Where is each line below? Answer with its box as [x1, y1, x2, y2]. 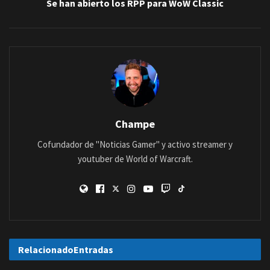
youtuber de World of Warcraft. [77, 153, 193, 165]
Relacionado [18, 243, 74, 256]
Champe [115, 117, 155, 131]
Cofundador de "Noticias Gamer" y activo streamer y [37, 139, 233, 150]
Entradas [74, 243, 113, 256]
